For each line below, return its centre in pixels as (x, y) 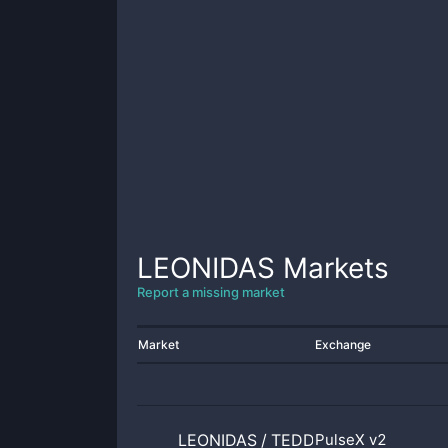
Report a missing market (211, 292)
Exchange (343, 344)
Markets (332, 268)
